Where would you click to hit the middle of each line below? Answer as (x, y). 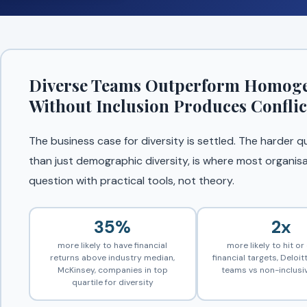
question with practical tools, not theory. (131, 180)
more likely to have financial (113, 245)
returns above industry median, (113, 258)
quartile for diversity (112, 282)
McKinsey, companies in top (112, 270)
